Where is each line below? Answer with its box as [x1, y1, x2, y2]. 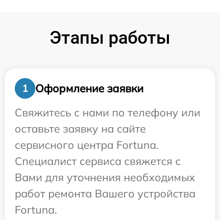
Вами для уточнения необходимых [15, 170, 195, 185]
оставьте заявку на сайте [15, 122, 146, 136]
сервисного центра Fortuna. [15, 138, 159, 152]
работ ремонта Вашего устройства [15, 187, 195, 201]
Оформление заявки [35, 81, 143, 95]
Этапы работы [50, 27, 170, 49]
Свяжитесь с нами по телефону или [15, 106, 200, 120]
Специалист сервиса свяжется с [15, 154, 181, 168]
